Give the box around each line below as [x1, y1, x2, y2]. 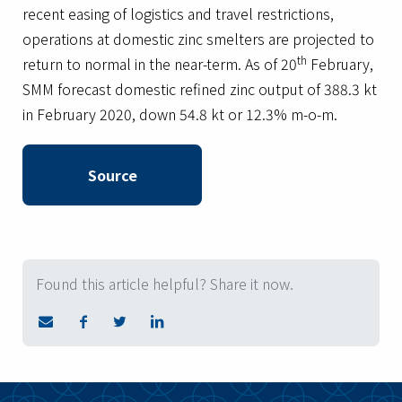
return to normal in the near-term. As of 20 [22, 53, 297, 74]
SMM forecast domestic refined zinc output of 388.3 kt [22, 78, 377, 100]
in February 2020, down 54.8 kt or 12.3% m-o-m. [22, 103, 337, 125]
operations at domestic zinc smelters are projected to [22, 28, 374, 49]
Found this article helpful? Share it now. [36, 273, 293, 294]
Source [87, 164, 137, 186]
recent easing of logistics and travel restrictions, [22, 3, 334, 24]
